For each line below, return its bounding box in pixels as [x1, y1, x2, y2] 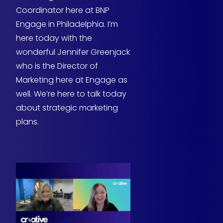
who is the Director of [16, 60, 98, 72]
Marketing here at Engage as [16, 74, 127, 86]
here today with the [16, 32, 92, 44]
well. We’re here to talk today [16, 88, 126, 100]
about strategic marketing [16, 102, 118, 113]
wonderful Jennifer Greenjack [16, 46, 130, 58]
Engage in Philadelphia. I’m [16, 18, 118, 30]
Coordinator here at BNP [16, 4, 110, 16]
